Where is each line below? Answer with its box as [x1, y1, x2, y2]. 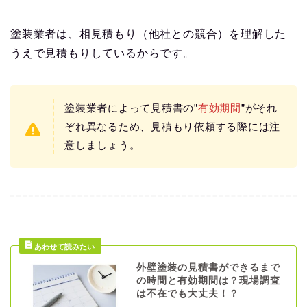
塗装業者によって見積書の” [64, 102, 198, 114]
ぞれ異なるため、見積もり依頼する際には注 [64, 121, 281, 133]
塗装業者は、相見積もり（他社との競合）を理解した [10, 28, 287, 40]
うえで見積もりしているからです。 [10, 47, 195, 60]
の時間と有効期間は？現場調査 [136, 275, 280, 286]
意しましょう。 [64, 139, 140, 151]
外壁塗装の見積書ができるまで [136, 262, 280, 273]
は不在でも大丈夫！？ [136, 288, 239, 299]
